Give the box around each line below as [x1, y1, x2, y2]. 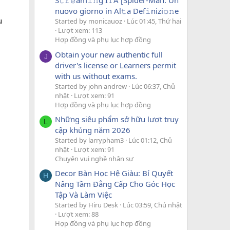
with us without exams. [55, 70, 137, 81]
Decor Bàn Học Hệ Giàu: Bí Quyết [55, 168, 173, 179]
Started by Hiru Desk [55, 200, 118, 210]
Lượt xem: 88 [58, 209, 99, 219]
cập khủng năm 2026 [55, 124, 130, 135]
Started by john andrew [55, 81, 127, 91]
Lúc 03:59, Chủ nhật [123, 200, 182, 210]
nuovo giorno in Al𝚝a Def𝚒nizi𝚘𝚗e [55, 6, 179, 16]
